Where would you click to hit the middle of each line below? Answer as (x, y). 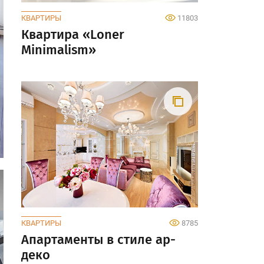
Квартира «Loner (73, 34)
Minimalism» (59, 49)
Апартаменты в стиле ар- (98, 240)
